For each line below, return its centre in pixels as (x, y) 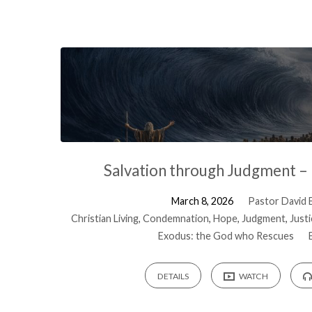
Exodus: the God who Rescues (226, 236)
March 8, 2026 (203, 201)
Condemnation (176, 219)
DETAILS (173, 276)
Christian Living (105, 219)
